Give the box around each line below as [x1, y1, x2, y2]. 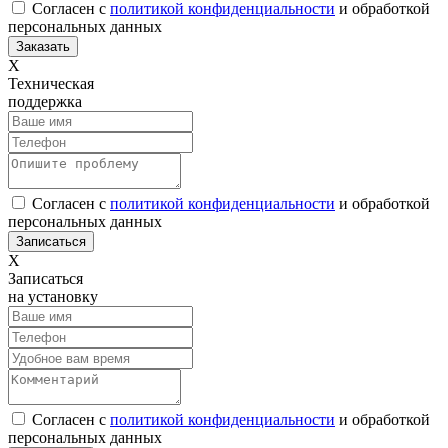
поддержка [8, 92, 82, 110]
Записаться [8, 269, 83, 287]
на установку [8, 287, 98, 305]
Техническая [8, 74, 94, 92]
